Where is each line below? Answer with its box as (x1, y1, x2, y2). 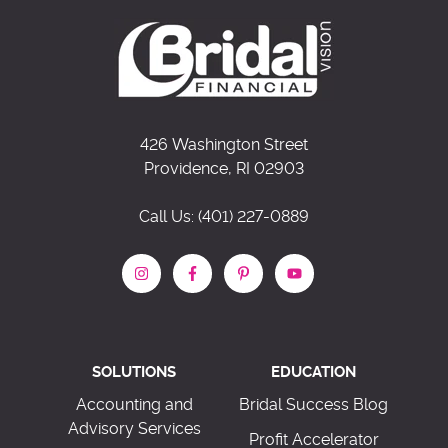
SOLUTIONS (92, 364, 177, 380)
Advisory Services (67, 421, 201, 438)
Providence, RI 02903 (144, 161, 304, 178)
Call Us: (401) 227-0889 (139, 209, 309, 226)
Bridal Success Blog (239, 397, 389, 414)
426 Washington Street (140, 137, 308, 154)
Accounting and (75, 397, 193, 414)
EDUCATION (271, 364, 357, 380)
